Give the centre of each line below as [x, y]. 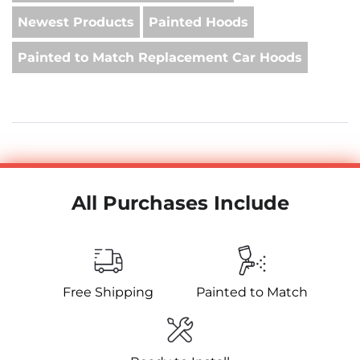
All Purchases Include [180, 203]
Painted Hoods [198, 22]
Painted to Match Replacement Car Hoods [160, 58]
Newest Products [76, 22]
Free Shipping [108, 292]
